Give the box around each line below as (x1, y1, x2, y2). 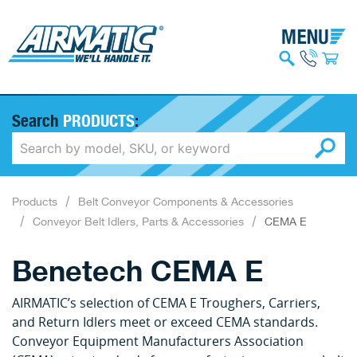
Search (12, 107, 63, 132)
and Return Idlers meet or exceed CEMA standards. (12, 313, 318, 331)
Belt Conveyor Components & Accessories (78, 194, 293, 211)
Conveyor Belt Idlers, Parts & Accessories (33, 214, 244, 231)
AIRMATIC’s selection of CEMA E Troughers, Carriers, (12, 294, 320, 312)
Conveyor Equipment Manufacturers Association (12, 332, 304, 350)
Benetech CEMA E (12, 249, 263, 295)
